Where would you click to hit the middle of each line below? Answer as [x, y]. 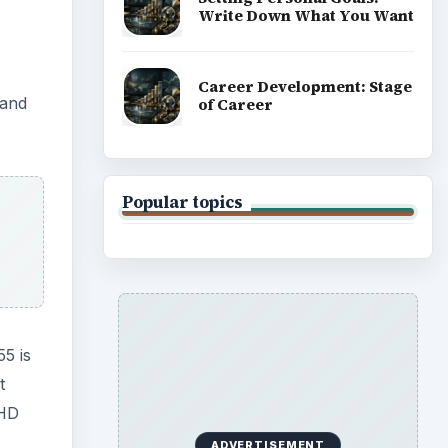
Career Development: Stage [304, 87]
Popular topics [182, 201]
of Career [235, 105]
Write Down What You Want [305, 15]
